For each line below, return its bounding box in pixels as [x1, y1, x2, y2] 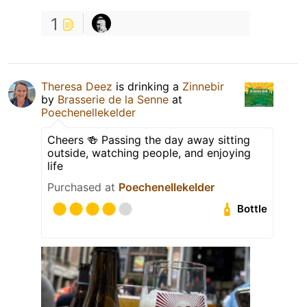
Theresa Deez [41, 79, 112, 93]
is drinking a [112, 79, 182, 93]
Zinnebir [182, 79, 224, 93]
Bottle [237, 202, 268, 216]
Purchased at [47, 180, 119, 194]
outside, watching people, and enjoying [47, 145, 251, 160]
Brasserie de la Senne [58, 92, 169, 106]
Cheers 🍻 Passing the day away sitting [47, 132, 250, 147]
